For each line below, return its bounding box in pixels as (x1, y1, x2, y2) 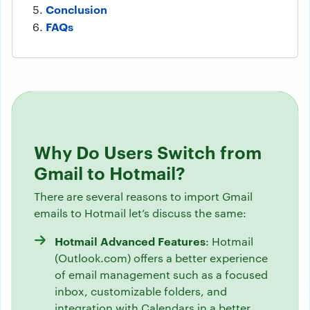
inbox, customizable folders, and (55, 284, 227, 299)
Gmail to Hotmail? (34, 160, 185, 185)
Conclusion (46, 1, 107, 17)
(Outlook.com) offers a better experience (55, 250, 268, 266)
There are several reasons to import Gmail (34, 189, 253, 204)
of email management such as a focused (55, 267, 268, 282)
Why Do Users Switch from (34, 139, 262, 164)
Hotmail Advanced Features (55, 233, 206, 249)
